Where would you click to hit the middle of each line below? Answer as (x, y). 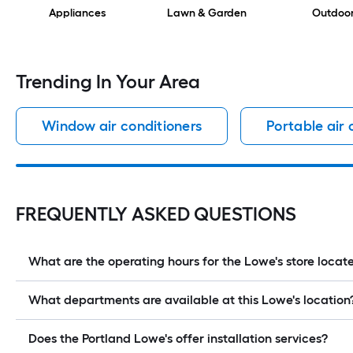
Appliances (77, 13)
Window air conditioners (122, 126)
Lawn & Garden (206, 13)
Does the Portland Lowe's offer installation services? (178, 339)
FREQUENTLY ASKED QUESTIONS (156, 214)
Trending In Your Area (108, 82)
